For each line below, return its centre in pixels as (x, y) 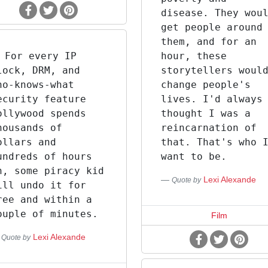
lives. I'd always (211, 99)
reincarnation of (208, 128)
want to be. (194, 156)
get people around (211, 27)
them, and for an (208, 42)
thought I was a (205, 113)
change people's (205, 85)
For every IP (41, 56)
